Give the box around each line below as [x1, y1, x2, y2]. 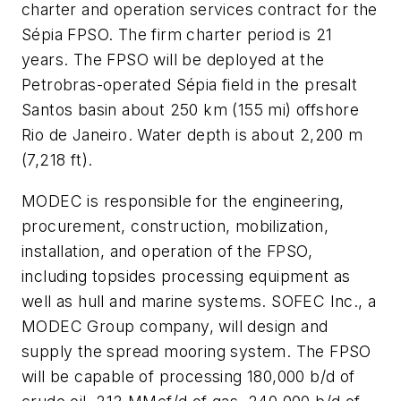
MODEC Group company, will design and [21, 316, 328, 336]
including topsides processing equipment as [21, 266, 351, 286]
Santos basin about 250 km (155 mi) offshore [21, 100, 360, 120]
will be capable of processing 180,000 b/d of [21, 366, 355, 386]
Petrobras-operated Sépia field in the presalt [21, 75, 357, 95]
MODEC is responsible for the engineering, [21, 191, 345, 210]
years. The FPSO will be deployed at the [21, 50, 325, 70]
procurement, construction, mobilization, [21, 216, 328, 235]
